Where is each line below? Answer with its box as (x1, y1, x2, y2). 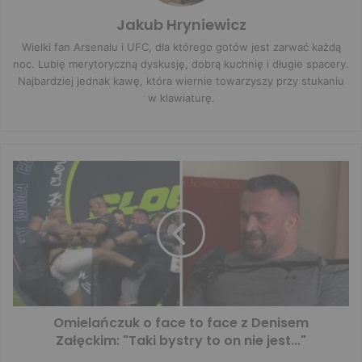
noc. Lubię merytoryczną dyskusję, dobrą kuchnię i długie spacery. (13, 57, 349, 71)
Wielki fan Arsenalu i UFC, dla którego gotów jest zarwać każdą (21, 40, 341, 54)
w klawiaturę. (147, 91, 215, 105)
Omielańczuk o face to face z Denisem (53, 314, 309, 333)
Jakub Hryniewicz (116, 15, 246, 36)
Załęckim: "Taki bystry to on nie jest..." (56, 331, 306, 351)
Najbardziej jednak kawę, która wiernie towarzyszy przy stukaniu (18, 74, 344, 88)
